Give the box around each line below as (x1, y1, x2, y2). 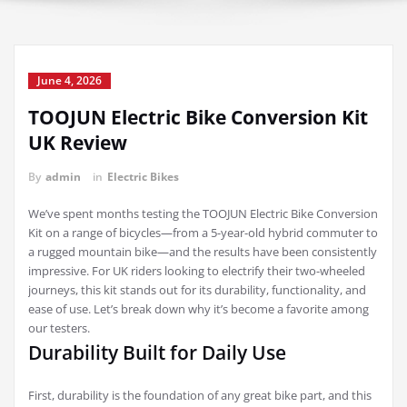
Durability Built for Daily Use (28, 340, 286, 366)
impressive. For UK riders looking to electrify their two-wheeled (28, 263, 365, 280)
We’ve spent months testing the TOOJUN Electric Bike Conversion (28, 205, 378, 223)
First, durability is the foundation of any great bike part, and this (28, 387, 372, 404)
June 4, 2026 (37, 73, 102, 89)
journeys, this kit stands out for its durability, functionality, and (28, 282, 366, 299)
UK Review (28, 130, 127, 156)
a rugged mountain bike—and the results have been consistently (28, 243, 377, 261)
